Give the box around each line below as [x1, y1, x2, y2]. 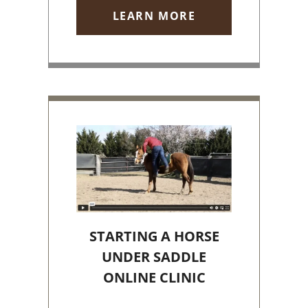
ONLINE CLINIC [102, 268, 206, 287]
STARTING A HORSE [89, 227, 219, 246]
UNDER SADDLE [102, 247, 206, 267]
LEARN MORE [112, 8, 196, 24]
